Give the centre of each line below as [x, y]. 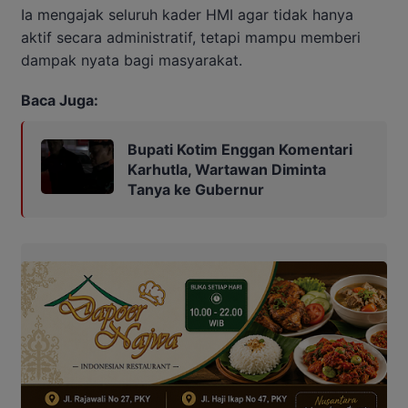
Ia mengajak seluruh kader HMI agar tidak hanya [187, 14]
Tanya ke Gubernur [196, 189]
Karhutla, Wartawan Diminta [227, 169]
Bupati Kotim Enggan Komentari [240, 149]
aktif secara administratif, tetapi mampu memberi [191, 37]
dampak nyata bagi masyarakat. [132, 60]
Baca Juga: [60, 100]
